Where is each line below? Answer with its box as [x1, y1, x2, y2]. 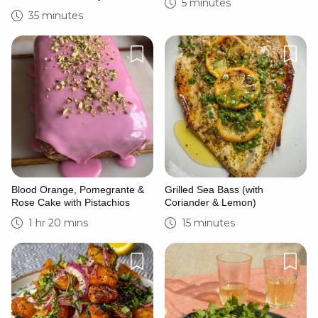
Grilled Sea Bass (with [165, 184, 263, 195]
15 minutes [182, 216, 235, 229]
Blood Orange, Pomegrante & [11, 184, 144, 195]
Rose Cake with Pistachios [11, 197, 130, 208]
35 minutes [28, 9, 83, 22]
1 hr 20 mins [28, 216, 88, 229]
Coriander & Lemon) [165, 197, 256, 208]
